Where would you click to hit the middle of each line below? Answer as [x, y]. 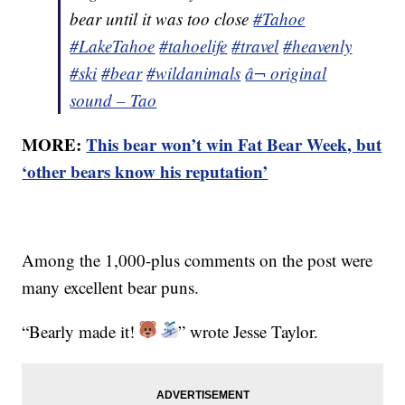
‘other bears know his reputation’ [145, 172]
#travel [255, 46]
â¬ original [286, 73]
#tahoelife [193, 46]
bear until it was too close [162, 19]
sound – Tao [113, 100]
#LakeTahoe [113, 46]
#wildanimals [194, 73]
